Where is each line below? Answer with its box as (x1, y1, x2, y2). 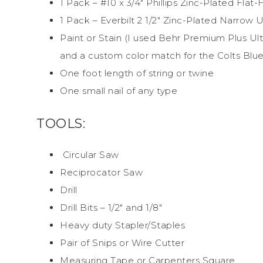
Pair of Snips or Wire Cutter (60, 237, 184, 248)
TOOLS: (36, 115, 85, 131)
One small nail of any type (60, 85, 177, 96)
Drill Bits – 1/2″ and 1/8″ (60, 201, 162, 213)
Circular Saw (60, 149, 119, 160)
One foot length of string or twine (60, 67, 214, 79)
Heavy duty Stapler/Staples (60, 219, 185, 231)
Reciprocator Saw (60, 166, 143, 178)
